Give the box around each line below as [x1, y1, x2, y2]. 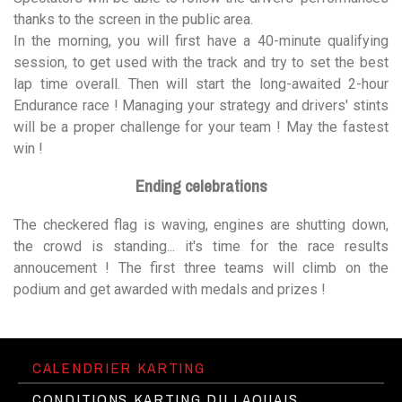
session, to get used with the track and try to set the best [13, 53, 389, 71]
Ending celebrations [135, 175, 267, 198]
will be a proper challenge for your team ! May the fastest [13, 118, 389, 135]
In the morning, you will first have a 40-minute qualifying [13, 31, 389, 49]
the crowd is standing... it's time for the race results [13, 238, 389, 256]
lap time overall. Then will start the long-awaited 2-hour [13, 74, 389, 92]
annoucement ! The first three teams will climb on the [13, 259, 389, 277]
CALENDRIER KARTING [32, 357, 205, 379]
